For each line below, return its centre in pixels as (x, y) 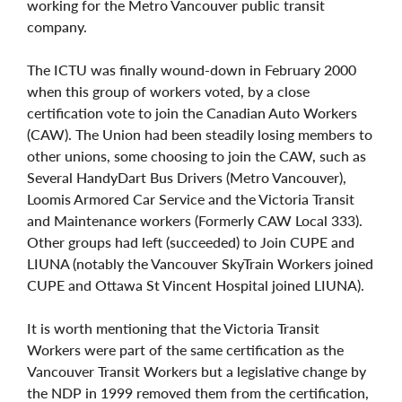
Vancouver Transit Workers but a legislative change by (197, 371)
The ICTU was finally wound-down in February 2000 (192, 69)
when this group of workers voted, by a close (168, 91)
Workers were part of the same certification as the (185, 349)
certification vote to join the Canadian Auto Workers (192, 112)
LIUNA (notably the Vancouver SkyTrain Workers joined (200, 263)
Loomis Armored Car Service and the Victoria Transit (191, 198)
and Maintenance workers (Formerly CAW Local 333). (195, 220)
